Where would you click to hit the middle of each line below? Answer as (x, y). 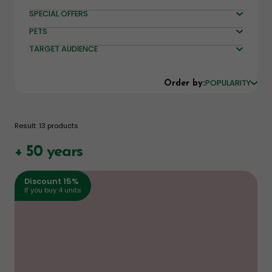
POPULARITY (228, 83)
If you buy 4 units (53, 190)
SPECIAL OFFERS (59, 14)
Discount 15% (52, 181)
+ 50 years (49, 152)
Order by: (185, 83)
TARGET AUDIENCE (63, 49)
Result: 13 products (46, 126)
